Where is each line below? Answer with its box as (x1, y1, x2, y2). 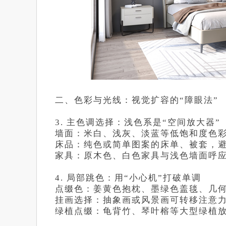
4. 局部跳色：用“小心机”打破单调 (55, 173, 201, 183)
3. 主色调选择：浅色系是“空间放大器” (55, 118, 220, 127)
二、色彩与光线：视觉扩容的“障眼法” (55, 95, 218, 105)
